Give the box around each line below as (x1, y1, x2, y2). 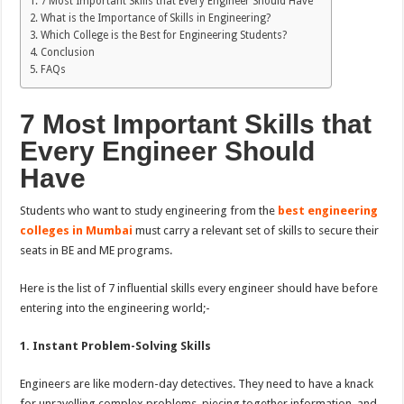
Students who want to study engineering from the (20, 204, 279, 218)
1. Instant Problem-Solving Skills (20, 339, 212, 353)
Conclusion (40, 46, 95, 60)
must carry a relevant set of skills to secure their (133, 224, 380, 238)
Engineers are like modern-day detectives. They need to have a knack (20, 377, 374, 391)
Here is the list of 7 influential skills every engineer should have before (20, 281, 379, 296)
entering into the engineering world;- (20, 301, 211, 316)
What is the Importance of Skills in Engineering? (40, 12, 271, 25)
